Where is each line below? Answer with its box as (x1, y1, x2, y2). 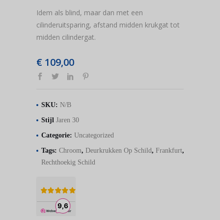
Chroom (59, 146, 82, 154)
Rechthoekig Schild (41, 158, 95, 166)
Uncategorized (74, 131, 114, 139)
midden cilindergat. (36, 32, 96, 42)
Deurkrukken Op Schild (85, 146, 152, 154)
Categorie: (41, 131, 74, 139)
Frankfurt (156, 146, 182, 154)
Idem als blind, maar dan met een (36, 8, 143, 17)
